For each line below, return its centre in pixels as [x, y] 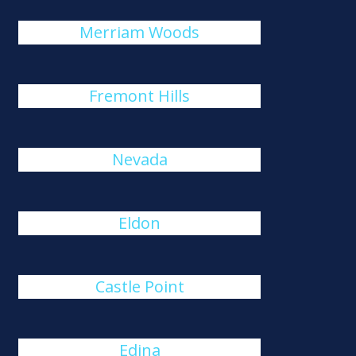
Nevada [139, 159]
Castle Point [139, 286]
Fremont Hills [140, 96]
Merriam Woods [140, 32]
